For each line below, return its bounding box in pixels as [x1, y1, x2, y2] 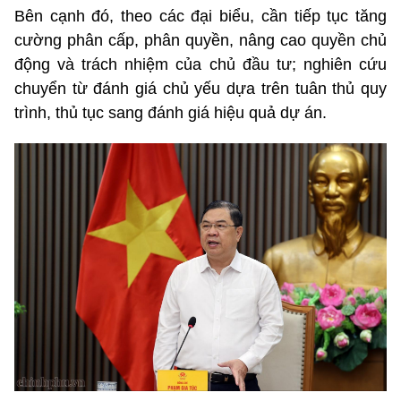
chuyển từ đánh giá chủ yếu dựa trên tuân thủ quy [14, 79, 387, 98]
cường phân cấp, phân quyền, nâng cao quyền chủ [14, 30, 387, 49]
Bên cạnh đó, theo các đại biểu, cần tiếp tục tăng [14, 6, 387, 25]
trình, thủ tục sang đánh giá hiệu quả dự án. [14, 103, 327, 122]
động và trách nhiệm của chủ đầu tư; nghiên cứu [14, 55, 387, 73]
